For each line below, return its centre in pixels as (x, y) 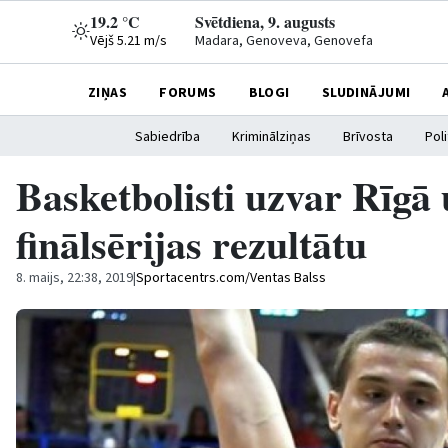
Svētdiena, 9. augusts (265, 21)
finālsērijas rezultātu (191, 243)
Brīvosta (368, 137)
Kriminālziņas (271, 137)
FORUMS (188, 92)
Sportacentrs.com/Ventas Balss (231, 278)
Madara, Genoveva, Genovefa (284, 41)
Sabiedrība (167, 137)
